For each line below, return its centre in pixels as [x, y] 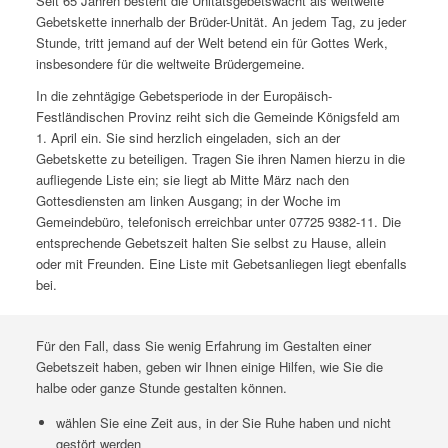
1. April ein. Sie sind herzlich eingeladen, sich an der [187, 138]
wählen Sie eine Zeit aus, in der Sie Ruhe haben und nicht [223, 423]
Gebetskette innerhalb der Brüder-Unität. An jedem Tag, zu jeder [220, 22]
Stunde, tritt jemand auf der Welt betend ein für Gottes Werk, [211, 43]
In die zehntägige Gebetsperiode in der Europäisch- [183, 96]
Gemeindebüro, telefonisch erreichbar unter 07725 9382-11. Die [218, 222]
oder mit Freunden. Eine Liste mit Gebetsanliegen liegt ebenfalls [221, 264]
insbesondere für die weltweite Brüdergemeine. [170, 64]
